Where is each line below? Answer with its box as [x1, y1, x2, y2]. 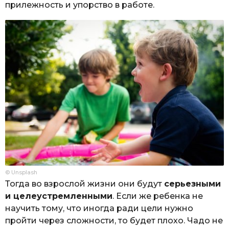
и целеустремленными [5, 191, 112, 201]
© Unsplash [5, 169, 37, 176]
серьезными [164, 179, 221, 189]
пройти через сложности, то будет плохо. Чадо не [5, 216, 223, 225]
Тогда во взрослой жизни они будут [5, 179, 164, 189]
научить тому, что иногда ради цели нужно [5, 203, 193, 213]
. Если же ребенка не [112, 191, 203, 201]
